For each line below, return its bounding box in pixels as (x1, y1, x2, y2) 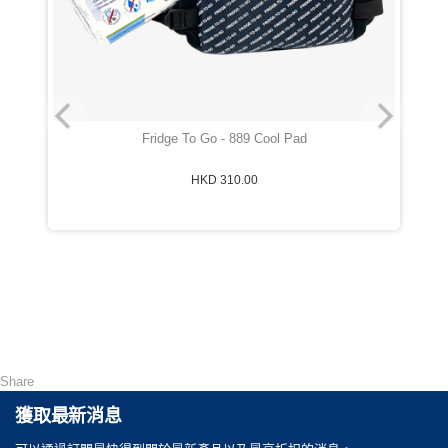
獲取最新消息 (15, 406, 122, 427)
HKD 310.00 (190, 173, 258, 187)
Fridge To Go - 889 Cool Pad (141, 131, 307, 147)
